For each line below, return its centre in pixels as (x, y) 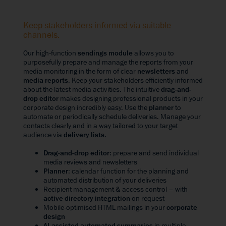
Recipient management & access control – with (116, 190)
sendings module (105, 53)
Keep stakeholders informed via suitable (97, 26)
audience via (43, 135)
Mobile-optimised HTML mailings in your (105, 208)
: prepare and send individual (154, 153)
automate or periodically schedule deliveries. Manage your (112, 117)
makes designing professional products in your (131, 99)
